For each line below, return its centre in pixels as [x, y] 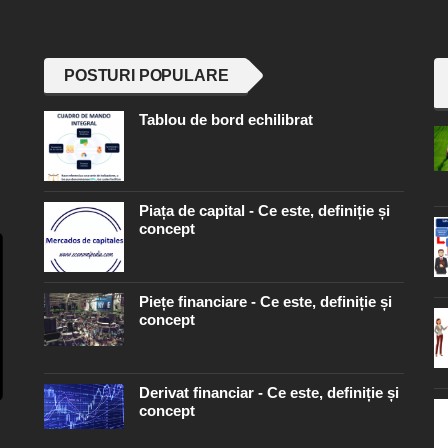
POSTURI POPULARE [146, 75]
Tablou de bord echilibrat [226, 119]
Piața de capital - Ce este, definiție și [264, 210]
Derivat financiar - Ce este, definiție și [269, 392]
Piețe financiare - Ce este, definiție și [265, 301]
